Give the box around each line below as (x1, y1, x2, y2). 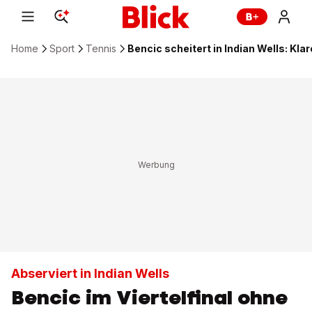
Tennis (86, 42, 116, 54)
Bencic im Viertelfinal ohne (11, 284, 288, 311)
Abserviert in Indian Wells (11, 266, 169, 281)
